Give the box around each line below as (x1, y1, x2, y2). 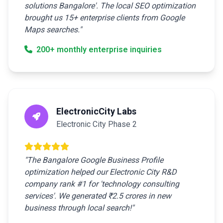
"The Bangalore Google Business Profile (24, 155, 163, 165)
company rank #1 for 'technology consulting (24, 179, 179, 189)
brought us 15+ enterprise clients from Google (24, 13, 185, 22)
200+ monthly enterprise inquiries (34, 45, 162, 54)
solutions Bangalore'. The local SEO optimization (24, 1, 196, 10)
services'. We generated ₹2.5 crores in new (24, 191, 171, 201)
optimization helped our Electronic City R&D (24, 167, 177, 177)
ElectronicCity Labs (56, 106, 136, 116)
